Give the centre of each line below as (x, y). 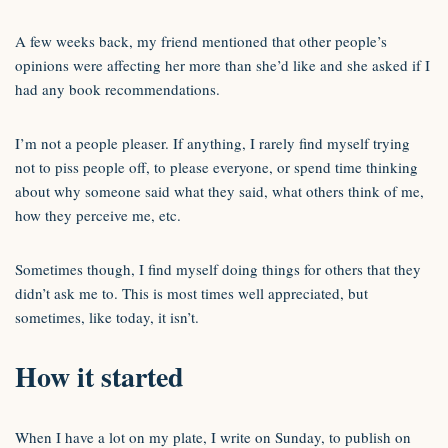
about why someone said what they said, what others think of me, (219, 191)
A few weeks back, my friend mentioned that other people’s (201, 41)
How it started (99, 376)
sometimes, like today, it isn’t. (107, 317)
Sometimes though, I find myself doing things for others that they (218, 269)
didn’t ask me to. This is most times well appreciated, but (191, 293)
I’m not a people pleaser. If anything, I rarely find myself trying (212, 143)
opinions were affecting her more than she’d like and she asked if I (222, 65)
